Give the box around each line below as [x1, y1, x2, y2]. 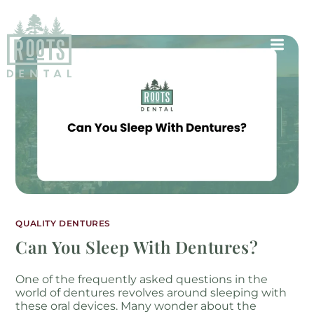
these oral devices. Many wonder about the [15, 299, 257, 313]
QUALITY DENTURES [15, 217, 111, 228]
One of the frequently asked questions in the [15, 272, 268, 286]
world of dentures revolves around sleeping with [15, 285, 287, 299]
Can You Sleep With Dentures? [15, 235, 259, 258]
